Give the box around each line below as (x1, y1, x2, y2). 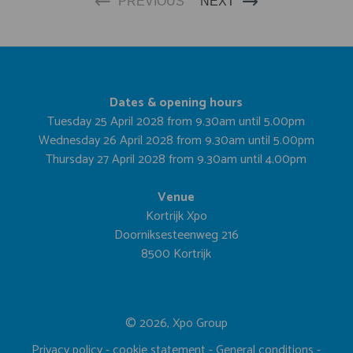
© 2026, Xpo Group (124, 312, 228, 334)
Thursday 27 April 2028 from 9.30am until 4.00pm (46, 148, 307, 170)
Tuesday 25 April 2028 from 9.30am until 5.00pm (47, 110, 306, 132)
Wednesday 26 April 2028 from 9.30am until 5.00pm (38, 129, 314, 151)
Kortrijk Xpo (145, 205, 207, 227)
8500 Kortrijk (141, 243, 212, 265)
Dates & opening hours (110, 91, 243, 113)
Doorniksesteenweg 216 (113, 224, 239, 246)
